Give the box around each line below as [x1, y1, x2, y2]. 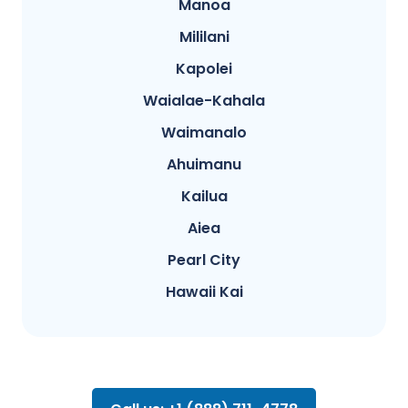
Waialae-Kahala [143, 90, 265, 112]
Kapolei [176, 58, 232, 80]
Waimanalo [161, 122, 247, 144]
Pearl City [168, 250, 240, 271]
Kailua [180, 186, 228, 208]
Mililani [178, 26, 229, 48]
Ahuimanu [167, 154, 241, 176]
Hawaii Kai [165, 281, 243, 303]
